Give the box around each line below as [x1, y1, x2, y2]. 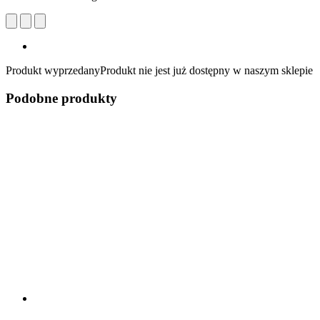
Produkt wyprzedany [6, 64, 100, 76]
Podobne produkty [6, 90, 117, 106]
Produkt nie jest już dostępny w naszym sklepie [100, 64, 313, 76]
